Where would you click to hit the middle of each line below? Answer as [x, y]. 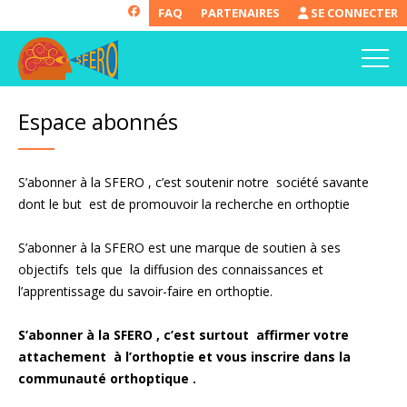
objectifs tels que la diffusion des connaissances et [171, 269]
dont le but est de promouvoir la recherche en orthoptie [184, 203]
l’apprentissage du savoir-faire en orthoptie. [145, 291]
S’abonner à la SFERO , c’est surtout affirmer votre [184, 334]
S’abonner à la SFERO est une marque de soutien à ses [179, 247]
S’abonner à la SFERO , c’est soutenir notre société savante [194, 182]
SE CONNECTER [353, 13]
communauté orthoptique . [107, 378]
